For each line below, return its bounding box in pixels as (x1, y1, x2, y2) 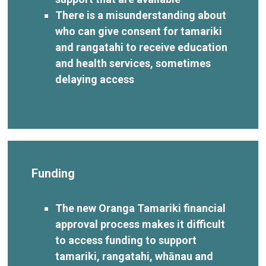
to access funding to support (55, 233, 197, 246)
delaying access (55, 72, 137, 85)
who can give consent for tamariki (55, 24, 223, 37)
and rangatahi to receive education (55, 40, 228, 53)
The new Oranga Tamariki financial (55, 201, 226, 214)
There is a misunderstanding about (55, 8, 227, 21)
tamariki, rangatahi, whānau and (55, 249, 214, 262)
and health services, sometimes (55, 56, 211, 69)
